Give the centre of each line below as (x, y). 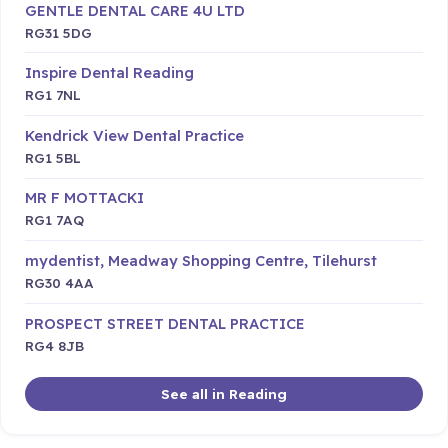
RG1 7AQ (54, 220)
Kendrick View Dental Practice (134, 135)
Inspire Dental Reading (109, 73)
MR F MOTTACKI (84, 198)
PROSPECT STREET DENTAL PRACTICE (165, 323)
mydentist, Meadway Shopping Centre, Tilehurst (201, 261)
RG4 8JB (54, 345)
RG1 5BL (53, 157)
